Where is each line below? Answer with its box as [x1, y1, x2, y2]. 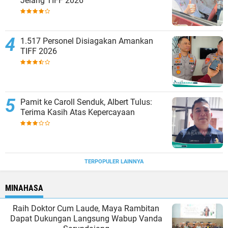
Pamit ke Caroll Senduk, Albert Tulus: [20, 97, 152, 107]
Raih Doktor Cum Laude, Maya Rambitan [13, 204, 159, 214]
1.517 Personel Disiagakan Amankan [20, 36, 153, 46]
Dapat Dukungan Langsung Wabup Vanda [10, 214, 162, 224]
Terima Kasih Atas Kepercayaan [20, 107, 135, 118]
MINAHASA [5, 183, 43, 193]
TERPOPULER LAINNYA [84, 158, 144, 165]
